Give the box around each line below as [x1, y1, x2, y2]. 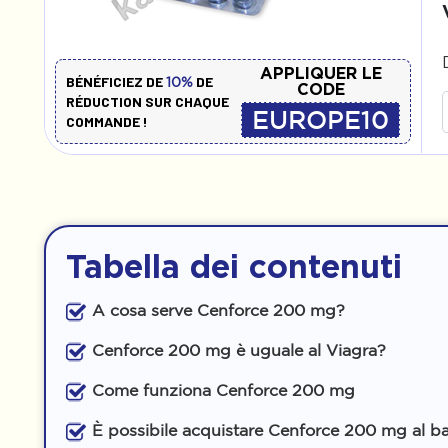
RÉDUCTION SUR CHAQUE [66, 92, 229, 110]
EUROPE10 [252, 107, 390, 133]
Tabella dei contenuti [66, 248, 402, 284]
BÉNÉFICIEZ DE [66, 72, 166, 90]
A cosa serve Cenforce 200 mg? [92, 301, 345, 319]
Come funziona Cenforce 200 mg [92, 381, 355, 399]
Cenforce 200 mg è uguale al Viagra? [92, 341, 386, 359]
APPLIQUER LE [259, 64, 382, 82]
